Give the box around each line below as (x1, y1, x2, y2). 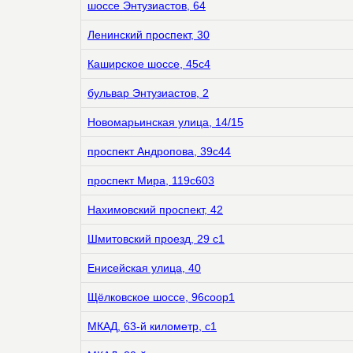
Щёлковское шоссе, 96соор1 (87, 291, 235, 303)
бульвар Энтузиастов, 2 (87, 87, 209, 99)
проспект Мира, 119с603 (87, 174, 214, 187)
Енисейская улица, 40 (87, 262, 201, 274)
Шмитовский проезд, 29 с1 (87, 232, 225, 245)
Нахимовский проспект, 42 (87, 203, 223, 216)
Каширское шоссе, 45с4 (87, 58, 210, 70)
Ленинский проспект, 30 (87, 28, 210, 41)
